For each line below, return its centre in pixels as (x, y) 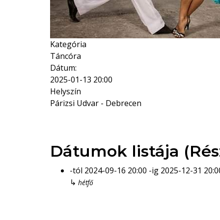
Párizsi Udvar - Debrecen (96, 103)
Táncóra (66, 56)
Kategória (68, 44)
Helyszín (66, 91)
